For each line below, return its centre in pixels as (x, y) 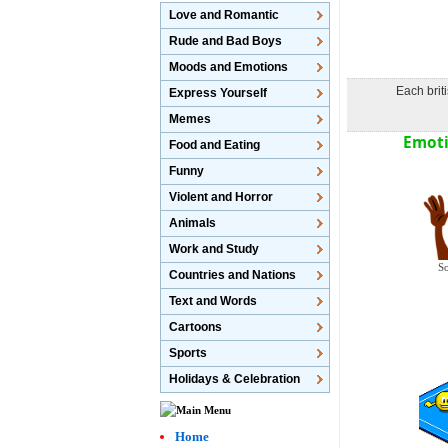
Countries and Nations (233, 275)
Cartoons (196, 327)
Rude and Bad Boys (226, 41)
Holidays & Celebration (235, 379)
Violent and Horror (221, 197)
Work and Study (214, 249)
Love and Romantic (224, 15)
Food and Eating (215, 145)
